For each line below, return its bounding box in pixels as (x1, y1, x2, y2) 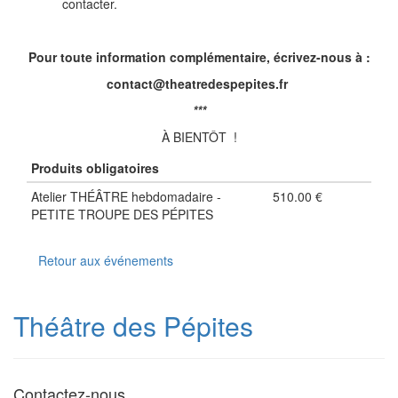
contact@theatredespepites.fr (107, 75, 291, 93)
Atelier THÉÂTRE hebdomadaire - (31, 187, 221, 206)
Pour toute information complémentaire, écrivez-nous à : (28, 48, 370, 67)
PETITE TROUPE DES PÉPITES (31, 205, 213, 224)
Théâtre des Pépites (13, 306, 253, 346)
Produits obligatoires (31, 159, 159, 178)
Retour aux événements (38, 251, 173, 270)
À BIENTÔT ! (161, 128, 237, 147)
